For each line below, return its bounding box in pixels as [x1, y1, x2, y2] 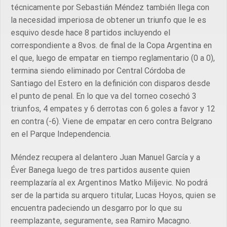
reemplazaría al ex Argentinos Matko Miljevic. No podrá [11, 177, 208, 187]
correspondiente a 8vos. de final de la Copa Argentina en [11, 40, 212, 50]
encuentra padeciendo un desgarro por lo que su [11, 203, 182, 213]
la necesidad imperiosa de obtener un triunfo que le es [11, 15, 206, 25]
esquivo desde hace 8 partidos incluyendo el [11, 27, 170, 37]
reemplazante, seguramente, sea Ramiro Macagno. [11, 215, 191, 225]
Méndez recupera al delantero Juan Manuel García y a [11, 152, 200, 162]
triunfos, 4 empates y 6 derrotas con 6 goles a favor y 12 [11, 103, 215, 113]
